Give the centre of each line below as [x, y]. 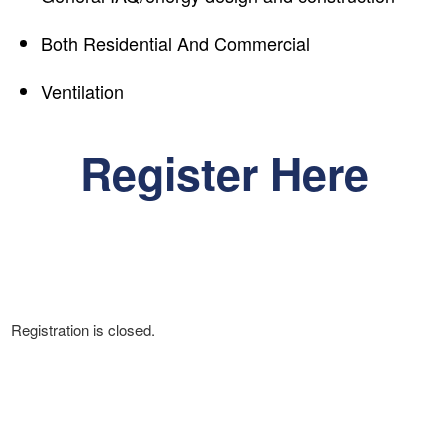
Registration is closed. [83, 329]
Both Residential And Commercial [175, 43]
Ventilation [82, 91]
